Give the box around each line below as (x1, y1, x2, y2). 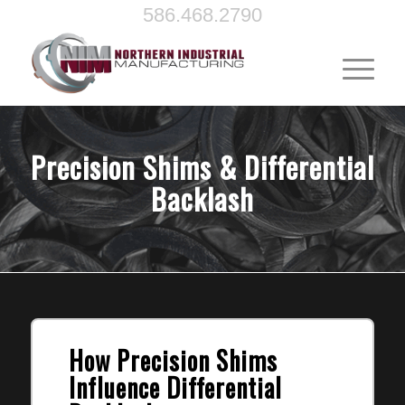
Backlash (150, 177, 254, 220)
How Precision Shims (68, 342, 278, 379)
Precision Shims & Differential (30, 146, 374, 188)
